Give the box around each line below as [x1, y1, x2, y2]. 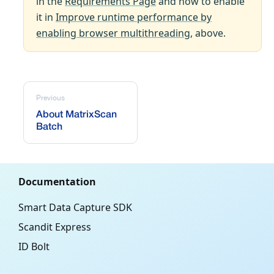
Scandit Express [18, 220, 91, 234]
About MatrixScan [36, 111, 117, 120]
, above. [190, 26, 226, 40]
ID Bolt [18, 240, 50, 254]
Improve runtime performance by [56, 10, 212, 24]
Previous [36, 94, 65, 103]
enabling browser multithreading [36, 26, 190, 40]
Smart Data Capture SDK [18, 201, 132, 215]
